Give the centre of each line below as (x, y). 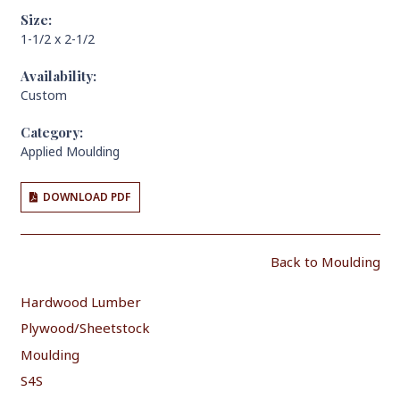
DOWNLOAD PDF (87, 196)
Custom (43, 95)
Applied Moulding (70, 151)
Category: (51, 132)
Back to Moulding (325, 262)
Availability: (58, 75)
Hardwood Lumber (80, 301)
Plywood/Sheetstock (85, 328)
